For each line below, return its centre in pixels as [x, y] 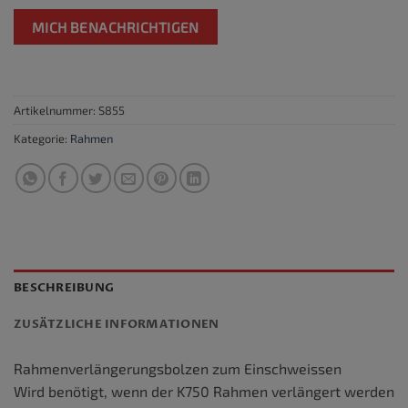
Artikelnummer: [56, 110]
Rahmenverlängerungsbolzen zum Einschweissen [178, 368]
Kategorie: [42, 138]
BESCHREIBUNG [64, 287]
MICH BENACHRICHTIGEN [115, 27]
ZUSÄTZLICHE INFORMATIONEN [117, 324]
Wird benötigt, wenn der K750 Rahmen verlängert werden [204, 391]
